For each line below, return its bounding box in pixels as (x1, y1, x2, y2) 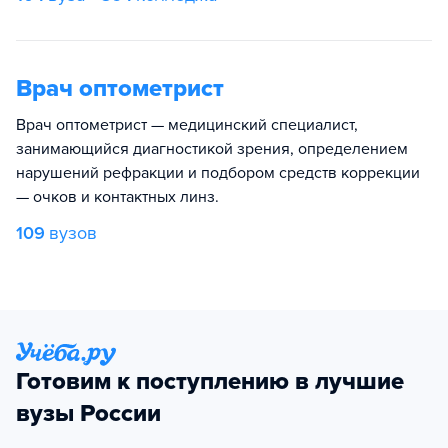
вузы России (16, 399, 161, 428)
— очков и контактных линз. (16, 186, 219, 207)
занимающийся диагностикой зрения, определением (16, 138, 408, 159)
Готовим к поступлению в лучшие (16, 367, 404, 396)
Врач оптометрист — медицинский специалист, (16, 114, 358, 135)
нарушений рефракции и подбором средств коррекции (16, 162, 420, 183)
